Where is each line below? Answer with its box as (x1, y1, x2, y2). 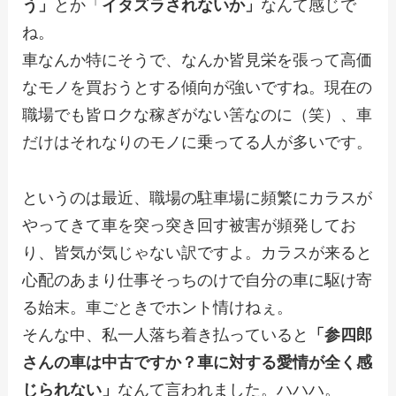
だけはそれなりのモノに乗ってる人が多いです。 (21, 131, 372, 153)
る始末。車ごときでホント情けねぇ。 (21, 296, 293, 318)
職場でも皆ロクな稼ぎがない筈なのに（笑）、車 (21, 103, 372, 126)
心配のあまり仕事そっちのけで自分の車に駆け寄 (21, 269, 372, 291)
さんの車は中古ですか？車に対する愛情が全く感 (21, 351, 372, 373)
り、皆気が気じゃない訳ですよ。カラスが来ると (21, 241, 372, 263)
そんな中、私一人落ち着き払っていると (21, 324, 308, 346)
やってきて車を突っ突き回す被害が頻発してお (21, 214, 356, 236)
